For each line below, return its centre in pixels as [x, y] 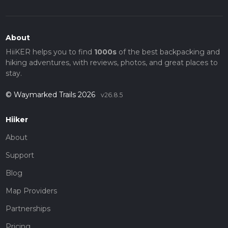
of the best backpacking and [168, 52]
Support [20, 155]
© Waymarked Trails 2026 [51, 94]
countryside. [27, 8]
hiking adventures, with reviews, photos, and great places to [111, 62]
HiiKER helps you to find [50, 52]
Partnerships [28, 208]
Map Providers [31, 191]
